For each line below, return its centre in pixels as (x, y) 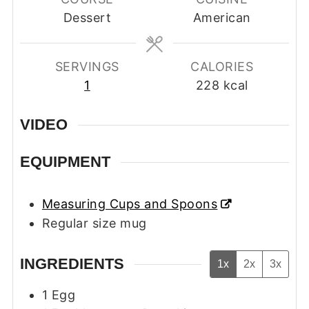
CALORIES (222, 66)
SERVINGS (87, 66)
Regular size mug (94, 223)
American (222, 17)
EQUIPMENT (65, 162)
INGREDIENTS (72, 264)
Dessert (87, 17)
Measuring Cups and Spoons (130, 204)
